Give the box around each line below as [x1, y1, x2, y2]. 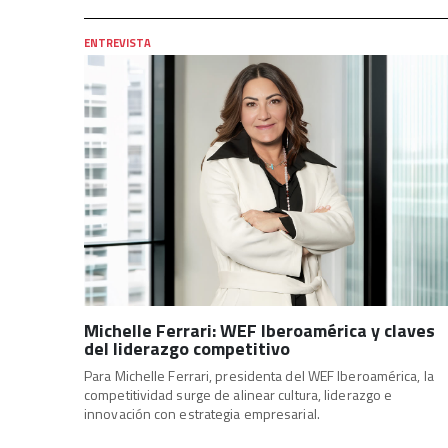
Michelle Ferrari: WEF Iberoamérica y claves [84, 316, 435, 344]
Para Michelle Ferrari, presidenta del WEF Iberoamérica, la [84, 364, 434, 386]
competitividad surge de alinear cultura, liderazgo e [84, 383, 393, 405]
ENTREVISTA [84, 33, 151, 51]
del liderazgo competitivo [84, 334, 290, 362]
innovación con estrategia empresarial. [84, 402, 320, 424]
